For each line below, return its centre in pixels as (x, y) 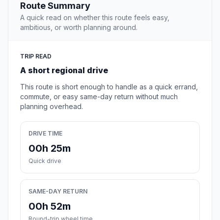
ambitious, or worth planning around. (79, 27)
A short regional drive (64, 70)
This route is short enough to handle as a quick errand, (109, 87)
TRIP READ (36, 56)
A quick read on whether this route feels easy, (95, 18)
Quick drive (45, 161)
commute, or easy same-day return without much (99, 97)
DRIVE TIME (45, 134)
